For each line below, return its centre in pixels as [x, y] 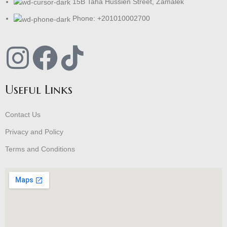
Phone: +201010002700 [111, 18]
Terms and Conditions [40, 149]
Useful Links [39, 89]
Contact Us [23, 114]
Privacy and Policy [34, 131]
